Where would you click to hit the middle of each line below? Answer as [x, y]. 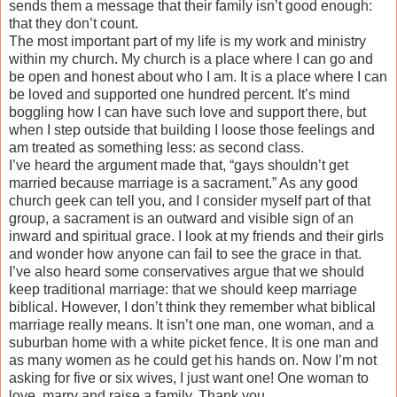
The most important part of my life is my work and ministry [187, 41]
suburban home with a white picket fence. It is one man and [194, 342]
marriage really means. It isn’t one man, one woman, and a [191, 324]
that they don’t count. [74, 23]
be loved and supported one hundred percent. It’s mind [179, 94]
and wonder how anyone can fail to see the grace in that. [185, 253]
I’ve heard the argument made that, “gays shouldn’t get [179, 165]
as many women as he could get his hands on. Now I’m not [193, 360]
